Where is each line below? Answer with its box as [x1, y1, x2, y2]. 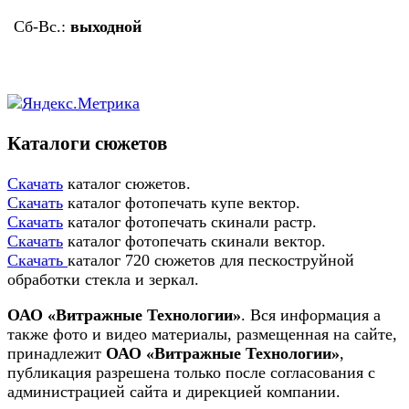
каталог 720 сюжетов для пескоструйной [68, 251, 354, 270]
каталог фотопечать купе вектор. [63, 194, 300, 213]
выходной [70, 17, 142, 37]
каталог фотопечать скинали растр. [63, 213, 317, 232]
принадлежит [7, 344, 106, 363]
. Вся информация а [241, 306, 381, 325]
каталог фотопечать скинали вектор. [63, 232, 326, 251]
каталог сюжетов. [63, 174, 191, 194]
